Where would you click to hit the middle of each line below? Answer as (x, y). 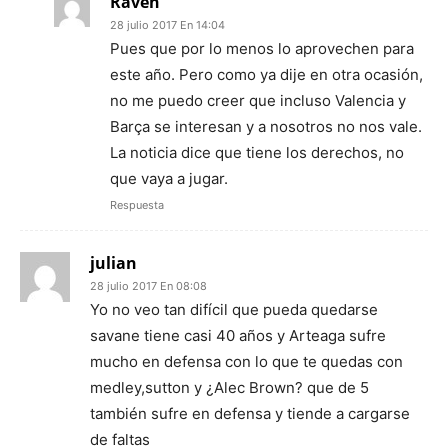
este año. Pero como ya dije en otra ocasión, (266, 75)
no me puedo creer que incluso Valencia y (258, 101)
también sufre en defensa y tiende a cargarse (250, 414)
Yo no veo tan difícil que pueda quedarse (234, 310)
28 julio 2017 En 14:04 (167, 25)
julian (113, 263)
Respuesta (137, 205)
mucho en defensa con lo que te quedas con (246, 362)
